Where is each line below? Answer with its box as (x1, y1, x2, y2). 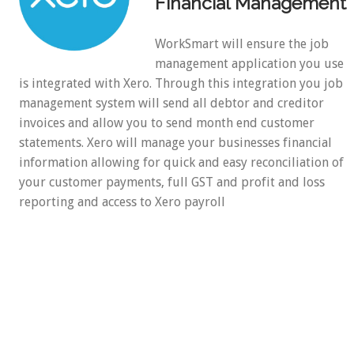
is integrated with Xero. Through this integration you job (19, 76, 344, 92)
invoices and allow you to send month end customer (19, 115, 315, 131)
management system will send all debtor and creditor (19, 96, 325, 111)
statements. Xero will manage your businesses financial (19, 135, 333, 151)
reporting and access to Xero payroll (19, 194, 226, 210)
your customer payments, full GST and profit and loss (19, 175, 326, 190)
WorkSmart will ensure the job (155, 36, 330, 52)
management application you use (155, 56, 345, 72)
